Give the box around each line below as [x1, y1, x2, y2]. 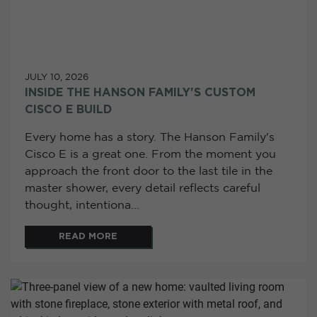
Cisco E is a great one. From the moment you [25, 149, 276, 160]
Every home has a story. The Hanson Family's [25, 132, 275, 143]
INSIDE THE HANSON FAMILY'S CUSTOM [25, 86, 255, 98]
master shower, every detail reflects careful [25, 183, 260, 194]
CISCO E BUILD [25, 103, 112, 115]
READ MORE [59, 231, 117, 241]
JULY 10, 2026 [25, 73, 88, 81]
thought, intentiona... [25, 200, 139, 211]
